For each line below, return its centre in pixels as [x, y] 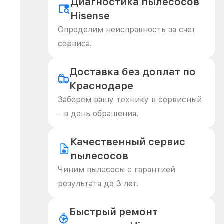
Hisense [90, 16]
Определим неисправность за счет [127, 30]
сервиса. [75, 44]
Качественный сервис [128, 142]
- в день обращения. [98, 114]
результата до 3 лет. [98, 184]
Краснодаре [101, 86]
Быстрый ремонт [113, 212]
